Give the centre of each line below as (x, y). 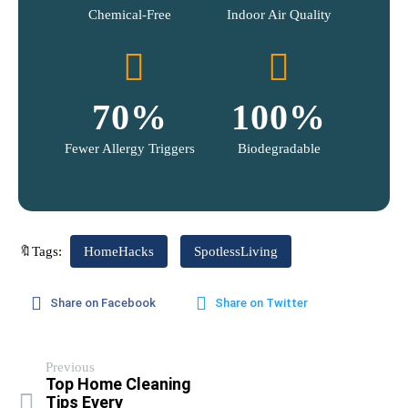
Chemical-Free (129, 15)
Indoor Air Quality (279, 15)
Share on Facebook (103, 302)
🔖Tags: (40, 251)
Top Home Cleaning (118, 384)
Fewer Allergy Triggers (129, 148)
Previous (70, 367)
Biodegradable (279, 148)
